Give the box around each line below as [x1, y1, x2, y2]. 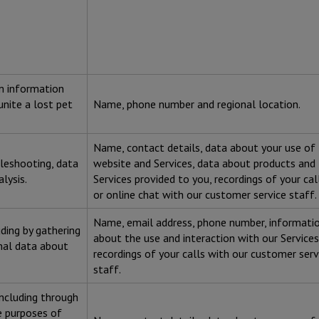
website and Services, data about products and [93, 156, 315, 171]
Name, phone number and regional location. [93, 97, 300, 112]
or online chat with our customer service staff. [93, 187, 317, 202]
